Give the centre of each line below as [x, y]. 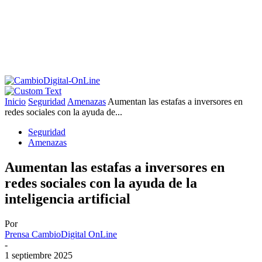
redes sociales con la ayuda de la [101, 183]
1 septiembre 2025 [39, 255]
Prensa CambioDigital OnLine [61, 234]
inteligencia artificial [68, 199]
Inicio [15, 101]
